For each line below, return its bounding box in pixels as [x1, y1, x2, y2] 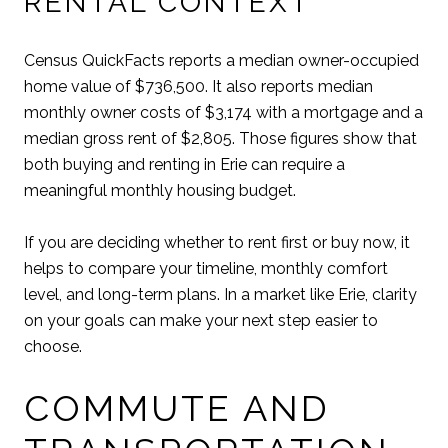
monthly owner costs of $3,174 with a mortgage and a [24, 102, 423, 122]
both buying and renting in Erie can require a [24, 154, 345, 174]
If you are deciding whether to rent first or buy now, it [24, 233, 410, 253]
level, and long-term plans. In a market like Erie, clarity [24, 285, 417, 305]
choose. [24, 337, 82, 357]
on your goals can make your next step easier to [24, 311, 378, 331]
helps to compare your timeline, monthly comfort [24, 259, 388, 279]
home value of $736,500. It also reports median [24, 76, 373, 96]
